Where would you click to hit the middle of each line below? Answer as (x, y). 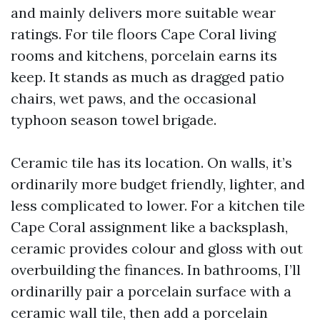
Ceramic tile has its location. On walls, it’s (151, 162)
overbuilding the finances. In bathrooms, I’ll (156, 270)
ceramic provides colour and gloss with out (157, 248)
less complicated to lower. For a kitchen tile (158, 205)
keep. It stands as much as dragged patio (147, 77)
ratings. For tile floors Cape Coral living (143, 34)
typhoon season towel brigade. (114, 120)
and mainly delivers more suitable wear (143, 12)
